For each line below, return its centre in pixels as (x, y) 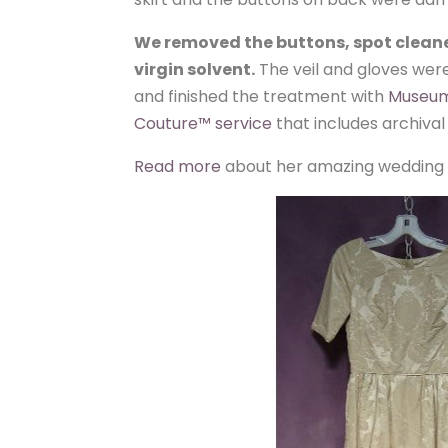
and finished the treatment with (261, 96)
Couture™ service (203, 123)
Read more (178, 166)
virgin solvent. (195, 69)
